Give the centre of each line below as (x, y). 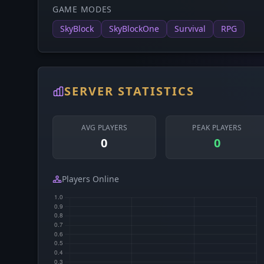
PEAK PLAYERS (217, 128)
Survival (190, 29)
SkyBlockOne (134, 29)
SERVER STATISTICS (129, 91)
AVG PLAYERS (104, 128)
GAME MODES (82, 9)
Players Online (90, 179)
